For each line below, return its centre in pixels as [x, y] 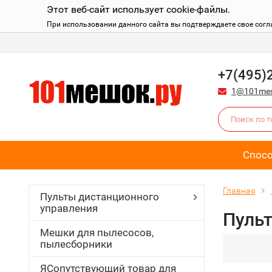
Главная [239, 191]
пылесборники [76, 244]
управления [69, 208]
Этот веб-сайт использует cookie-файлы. [138, 9]
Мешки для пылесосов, [97, 233]
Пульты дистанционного [100, 197]
